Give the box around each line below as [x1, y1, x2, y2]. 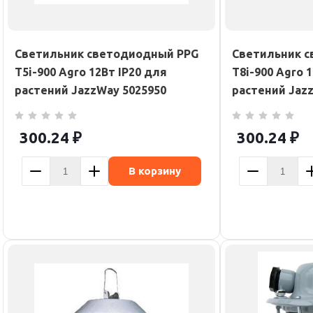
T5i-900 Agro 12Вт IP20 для [15, 66, 167, 78]
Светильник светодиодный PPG [15, 48, 198, 60]
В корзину [129, 165, 181, 177]
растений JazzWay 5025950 [15, 84, 166, 96]
